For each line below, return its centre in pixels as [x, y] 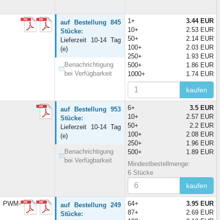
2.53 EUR [200, 29]
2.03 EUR [200, 47]
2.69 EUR [200, 212]
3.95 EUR [200, 203]
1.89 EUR [200, 152]
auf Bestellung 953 [91, 109]
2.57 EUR [200, 116]
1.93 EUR [200, 56]
